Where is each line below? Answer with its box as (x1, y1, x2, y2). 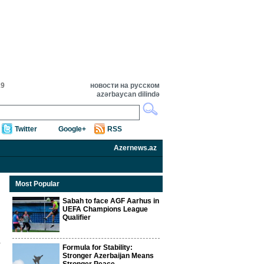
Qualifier (62, 213, 91, 222)
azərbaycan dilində (97, 90, 160, 98)
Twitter (15, 125, 37, 133)
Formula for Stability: (62, 243, 133, 252)
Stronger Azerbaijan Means (62, 252, 154, 260)
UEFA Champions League (62, 205, 148, 213)
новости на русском (90, 81, 160, 90)
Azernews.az (114, 144, 157, 152)
